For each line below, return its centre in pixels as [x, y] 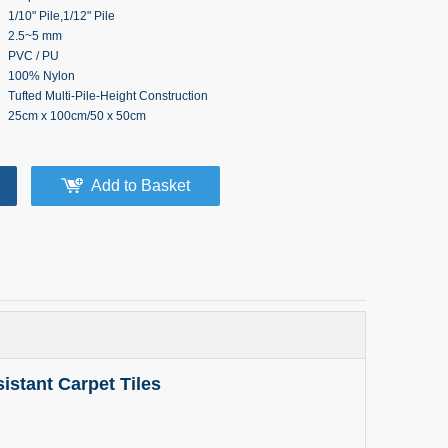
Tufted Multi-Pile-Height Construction [108, 96]
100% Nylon [41, 76]
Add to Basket [140, 185]
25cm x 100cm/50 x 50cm [77, 116]
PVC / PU [33, 56]
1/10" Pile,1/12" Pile [61, 16]
